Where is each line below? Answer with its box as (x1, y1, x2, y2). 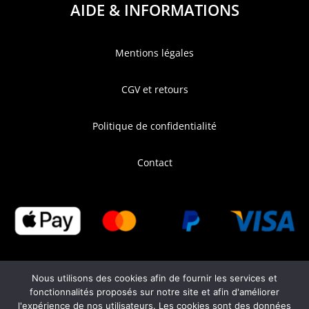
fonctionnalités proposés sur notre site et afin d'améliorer (30, 286, 279, 297)
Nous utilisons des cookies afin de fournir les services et (32, 272, 277, 283)
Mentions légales (115, 46, 194, 60)
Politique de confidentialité (92, 119, 217, 133)
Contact (137, 156, 172, 170)
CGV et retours (121, 83, 188, 97)
